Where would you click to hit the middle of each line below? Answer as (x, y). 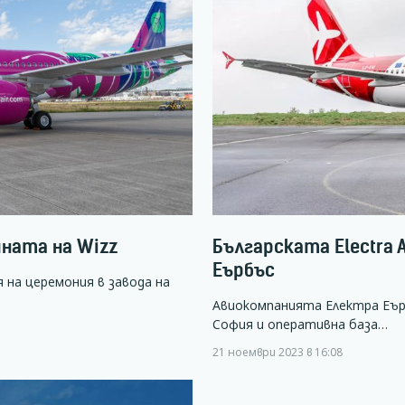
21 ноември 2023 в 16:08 (278, 352)
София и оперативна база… (300, 325)
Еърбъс (244, 269)
